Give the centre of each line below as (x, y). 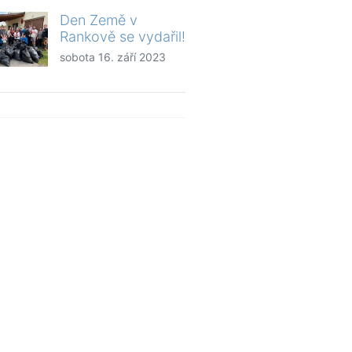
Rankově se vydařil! (123, 36)
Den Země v (99, 20)
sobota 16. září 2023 (113, 57)
